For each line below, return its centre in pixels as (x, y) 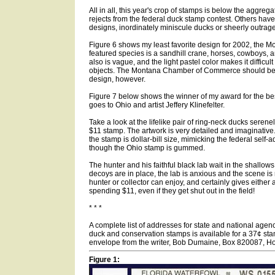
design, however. (117, 79)
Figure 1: (104, 260)
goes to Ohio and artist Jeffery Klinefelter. (157, 105)
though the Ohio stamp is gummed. (147, 148)
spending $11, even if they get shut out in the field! (172, 191)
